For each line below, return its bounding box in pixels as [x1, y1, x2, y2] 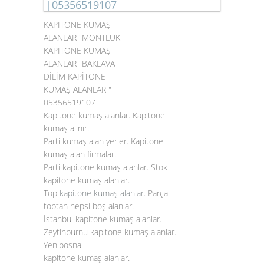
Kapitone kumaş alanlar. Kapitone [44, 110, 165, 121]
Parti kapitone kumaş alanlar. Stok [44, 161, 167, 173]
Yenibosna [44, 239, 81, 250]
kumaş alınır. [44, 123, 89, 134]
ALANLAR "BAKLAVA [44, 58, 115, 69]
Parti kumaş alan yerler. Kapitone [44, 136, 163, 147]
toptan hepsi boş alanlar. [44, 200, 134, 212]
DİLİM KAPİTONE [44, 71, 105, 82]
